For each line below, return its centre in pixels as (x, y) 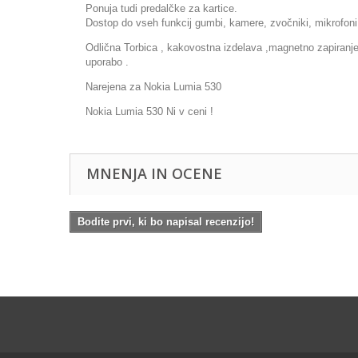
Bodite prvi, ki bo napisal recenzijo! (166, 222)
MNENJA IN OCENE (154, 173)
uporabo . (107, 62)
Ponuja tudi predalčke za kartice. (161, 8)
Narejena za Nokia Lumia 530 (153, 87)
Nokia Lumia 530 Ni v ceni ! (149, 111)
